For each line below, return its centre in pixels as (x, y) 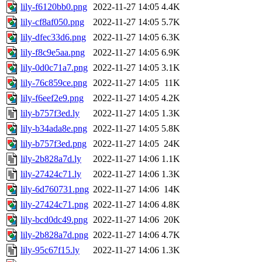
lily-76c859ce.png (54, 83)
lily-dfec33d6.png (53, 37)
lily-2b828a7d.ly (51, 159)
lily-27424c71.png (54, 205)
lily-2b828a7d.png (54, 235)
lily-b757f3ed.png (54, 144)
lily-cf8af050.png (52, 22)
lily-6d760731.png (55, 189)
